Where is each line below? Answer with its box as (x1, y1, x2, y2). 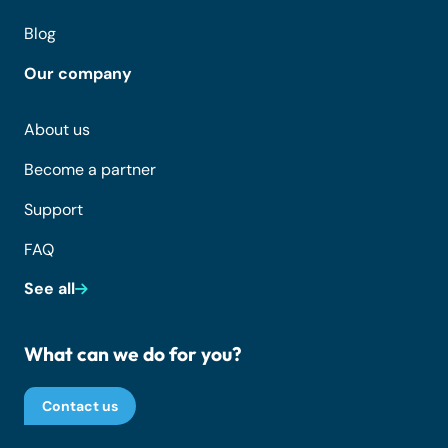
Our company (24, 63, 132, 85)
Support (24, 199, 83, 221)
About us (24, 119, 90, 141)
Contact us (42, 396, 119, 415)
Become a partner (24, 159, 156, 181)
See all (24, 278, 75, 300)
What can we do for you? (24, 342, 242, 366)
